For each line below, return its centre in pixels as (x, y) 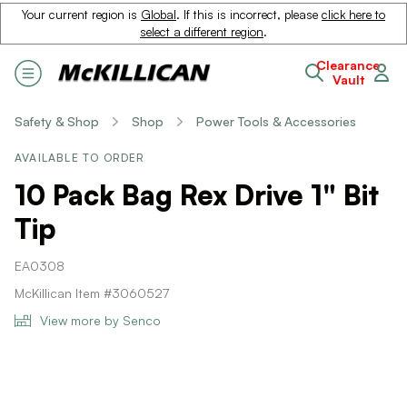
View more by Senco (100, 320)
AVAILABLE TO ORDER (80, 158)
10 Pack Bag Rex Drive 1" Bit (197, 195)
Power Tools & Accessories (276, 121)
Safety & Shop (57, 121)
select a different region (202, 32)
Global (159, 15)
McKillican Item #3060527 (92, 293)
